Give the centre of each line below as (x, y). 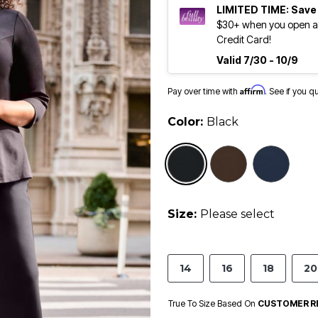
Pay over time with (204, 92)
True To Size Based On (213, 304)
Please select (237, 214)
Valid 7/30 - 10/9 (257, 60)
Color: (187, 122)
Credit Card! (244, 40)
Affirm (252, 90)
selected (231, 154)
